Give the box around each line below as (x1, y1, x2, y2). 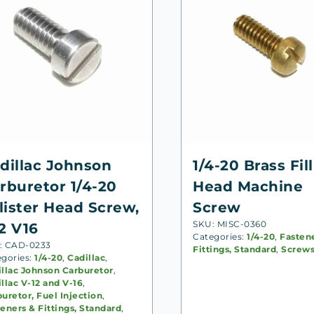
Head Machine (193, 177, 303, 195)
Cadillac (67, 252, 106, 263)
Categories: (193, 231, 247, 242)
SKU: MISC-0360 (193, 218, 267, 229)
